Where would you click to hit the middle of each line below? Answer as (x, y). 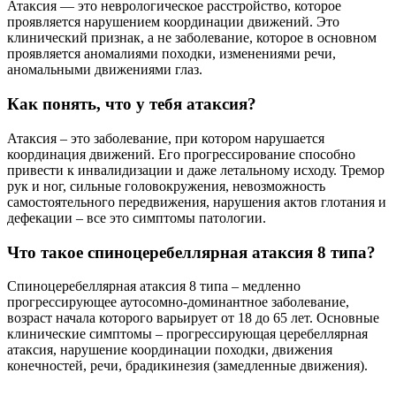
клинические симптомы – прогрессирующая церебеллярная (187, 334)
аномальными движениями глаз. (105, 70)
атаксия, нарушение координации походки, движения (170, 350)
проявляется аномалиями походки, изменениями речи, (171, 54)
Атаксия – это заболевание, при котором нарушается (166, 138)
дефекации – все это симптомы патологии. (137, 217)
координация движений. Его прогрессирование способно (181, 154)
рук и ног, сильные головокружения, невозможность (166, 186)
